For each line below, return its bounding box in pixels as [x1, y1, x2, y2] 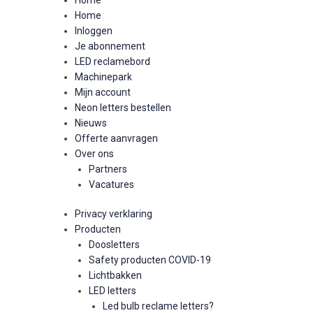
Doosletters [89, 239, 140, 250]
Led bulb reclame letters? [103, 300, 214, 312]
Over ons [75, 148, 114, 159]
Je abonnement [75, 41, 145, 52]
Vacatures [89, 179, 134, 190]
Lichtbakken [89, 270, 142, 281]
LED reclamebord [75, 56, 150, 67]
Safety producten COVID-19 [89, 254, 211, 265]
